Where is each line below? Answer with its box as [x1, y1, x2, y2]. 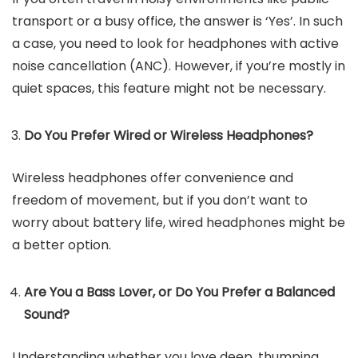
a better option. [12, 236, 114, 254]
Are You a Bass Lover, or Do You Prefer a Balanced [24, 283, 335, 301]
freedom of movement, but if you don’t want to [12, 191, 308, 209]
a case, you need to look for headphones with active [12, 34, 339, 53]
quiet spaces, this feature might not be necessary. [12, 79, 326, 97]
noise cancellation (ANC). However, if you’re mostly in [12, 57, 345, 75]
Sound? [24, 305, 70, 324]
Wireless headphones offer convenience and [12, 169, 293, 187]
